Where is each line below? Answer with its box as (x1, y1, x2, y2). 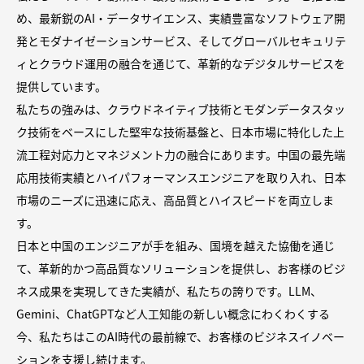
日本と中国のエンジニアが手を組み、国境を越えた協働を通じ (16, 236, 335, 253)
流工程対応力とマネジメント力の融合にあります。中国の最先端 (16, 145, 345, 162)
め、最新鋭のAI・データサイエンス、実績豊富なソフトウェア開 (16, 9, 345, 26)
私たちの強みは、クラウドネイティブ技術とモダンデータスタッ (16, 100, 345, 117)
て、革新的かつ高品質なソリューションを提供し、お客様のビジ (16, 259, 345, 276)
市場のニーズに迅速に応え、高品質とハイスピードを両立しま (16, 191, 334, 208)
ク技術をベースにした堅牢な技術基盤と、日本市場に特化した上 (16, 123, 344, 140)
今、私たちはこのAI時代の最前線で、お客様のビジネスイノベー (16, 327, 344, 344)
